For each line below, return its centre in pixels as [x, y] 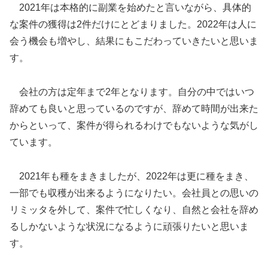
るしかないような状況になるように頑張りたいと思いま [129, 227]
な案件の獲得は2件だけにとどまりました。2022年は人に [133, 25]
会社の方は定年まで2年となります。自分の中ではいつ [132, 92]
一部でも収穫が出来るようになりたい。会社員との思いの [134, 193]
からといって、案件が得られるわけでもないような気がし [134, 126]
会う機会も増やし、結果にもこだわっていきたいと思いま [134, 41]
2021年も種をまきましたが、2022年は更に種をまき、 [132, 176]
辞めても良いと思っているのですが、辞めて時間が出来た [134, 109]
